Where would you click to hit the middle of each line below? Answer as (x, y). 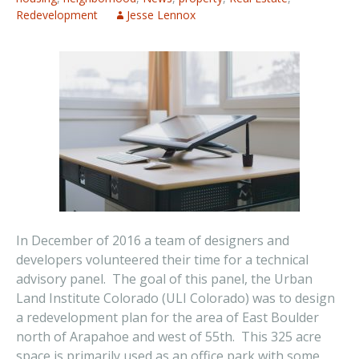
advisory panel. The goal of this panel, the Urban (164, 279)
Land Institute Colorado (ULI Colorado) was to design (175, 298)
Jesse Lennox (161, 15)
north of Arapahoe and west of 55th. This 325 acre (169, 337)
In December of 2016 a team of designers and (153, 240)
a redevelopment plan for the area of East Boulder (167, 317)
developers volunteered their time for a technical (162, 260)
